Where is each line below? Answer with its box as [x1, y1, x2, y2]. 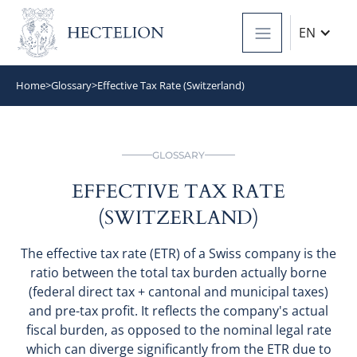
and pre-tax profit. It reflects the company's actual [29, 301, 328, 320]
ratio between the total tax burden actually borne [30, 263, 327, 281]
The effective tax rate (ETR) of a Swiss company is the [21, 244, 336, 262]
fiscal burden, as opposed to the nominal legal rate [25, 320, 331, 339]
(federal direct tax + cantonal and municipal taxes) [29, 282, 328, 300]
